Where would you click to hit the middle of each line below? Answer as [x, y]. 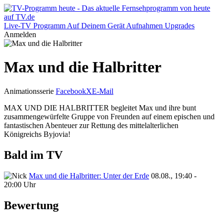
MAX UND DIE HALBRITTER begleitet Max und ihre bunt [100, 108]
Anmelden [20, 34]
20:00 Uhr [20, 184]
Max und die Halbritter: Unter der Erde [89, 175]
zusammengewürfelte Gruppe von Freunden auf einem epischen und [109, 116]
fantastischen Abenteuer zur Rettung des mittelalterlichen [91, 125]
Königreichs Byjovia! [37, 134]
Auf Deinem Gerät [96, 26]
